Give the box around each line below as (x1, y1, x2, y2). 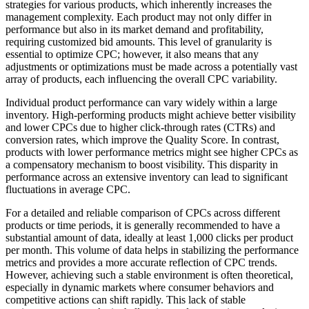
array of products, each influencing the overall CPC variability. (6, 73, 277, 86)
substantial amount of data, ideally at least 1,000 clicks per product (6, 232, 293, 244)
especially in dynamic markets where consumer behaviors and (6, 281, 274, 294)
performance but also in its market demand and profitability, (6, 23, 263, 36)
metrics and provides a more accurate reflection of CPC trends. (6, 257, 277, 269)
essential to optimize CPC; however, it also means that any (6, 48, 259, 61)
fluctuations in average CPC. (6, 183, 130, 196)
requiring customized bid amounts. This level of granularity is (6, 36, 272, 48)
